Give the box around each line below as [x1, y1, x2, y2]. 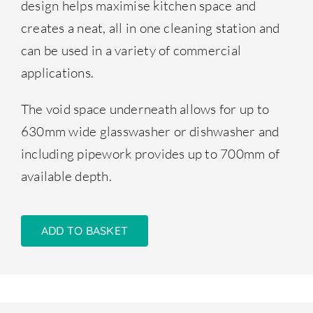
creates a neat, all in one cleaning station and [20, 20, 280, 37]
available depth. [20, 168, 112, 185]
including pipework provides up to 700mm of [20, 145, 280, 163]
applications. [20, 64, 94, 82]
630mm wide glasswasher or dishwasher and [20, 123, 279, 140]
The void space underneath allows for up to [20, 101, 270, 118]
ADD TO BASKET [41, 224, 129, 238]
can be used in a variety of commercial [20, 42, 242, 59]
